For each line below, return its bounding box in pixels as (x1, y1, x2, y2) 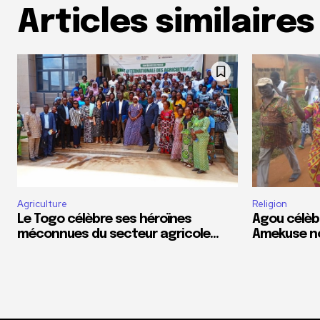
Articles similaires (17, 6, 314, 41)
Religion (252, 197, 287, 210)
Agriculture (17, 197, 67, 210)
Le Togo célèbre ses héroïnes (17, 212, 191, 226)
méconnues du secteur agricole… (17, 227, 219, 241)
